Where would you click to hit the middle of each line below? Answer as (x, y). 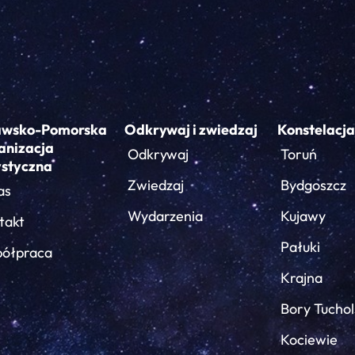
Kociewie (309, 340)
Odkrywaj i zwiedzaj (191, 130)
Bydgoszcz (313, 185)
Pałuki (300, 247)
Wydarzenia (165, 216)
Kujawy (303, 216)
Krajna (302, 278)
